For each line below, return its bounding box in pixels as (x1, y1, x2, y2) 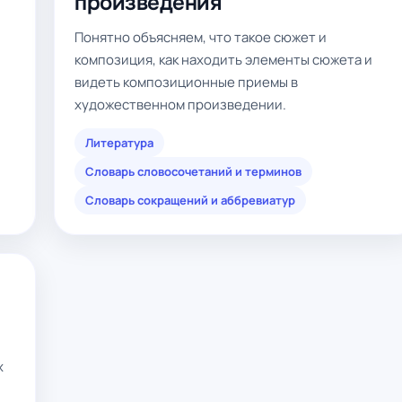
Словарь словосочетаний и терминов (85, 163, 301, 179)
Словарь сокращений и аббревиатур (85, 192, 295, 208)
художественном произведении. (74, 95, 286, 114)
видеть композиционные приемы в (74, 73, 298, 92)
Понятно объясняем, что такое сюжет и (74, 28, 327, 47)
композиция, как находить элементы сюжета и (74, 50, 372, 69)
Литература (85, 135, 153, 151)
